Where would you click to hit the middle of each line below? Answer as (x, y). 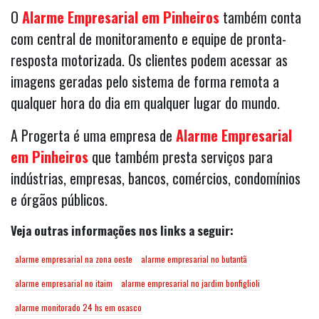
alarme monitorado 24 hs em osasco (78, 308)
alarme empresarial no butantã (194, 259)
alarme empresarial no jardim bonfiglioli (190, 283)
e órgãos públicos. (59, 200)
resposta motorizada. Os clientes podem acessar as (149, 60)
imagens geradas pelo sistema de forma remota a (145, 82)
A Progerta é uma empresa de (93, 136)
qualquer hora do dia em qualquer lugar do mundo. (145, 103)
